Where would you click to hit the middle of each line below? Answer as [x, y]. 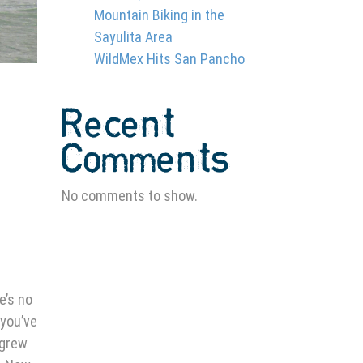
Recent [119, 125]
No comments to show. [130, 196]
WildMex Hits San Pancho [169, 59]
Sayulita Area [133, 37]
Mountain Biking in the [159, 15]
